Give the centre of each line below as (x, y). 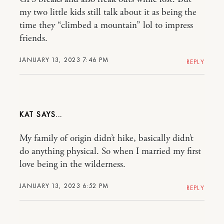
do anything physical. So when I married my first (110, 151)
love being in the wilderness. (72, 164)
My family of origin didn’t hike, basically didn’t (106, 138)
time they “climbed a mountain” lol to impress (106, 25)
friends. (33, 38)
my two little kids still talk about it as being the (108, 12)
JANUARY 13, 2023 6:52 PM (64, 186)
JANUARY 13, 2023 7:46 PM (64, 60)
